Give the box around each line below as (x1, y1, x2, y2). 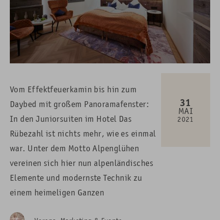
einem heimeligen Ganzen (10, 187, 105, 198)
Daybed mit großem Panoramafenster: (10, 99, 149, 110)
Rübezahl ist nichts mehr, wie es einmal (10, 128, 156, 139)
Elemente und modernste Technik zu (10, 172, 142, 184)
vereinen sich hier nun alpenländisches (10, 158, 154, 169)
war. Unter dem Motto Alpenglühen (10, 143, 139, 154)
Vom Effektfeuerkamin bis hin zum (10, 84, 137, 95)
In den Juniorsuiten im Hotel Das (10, 113, 132, 125)
